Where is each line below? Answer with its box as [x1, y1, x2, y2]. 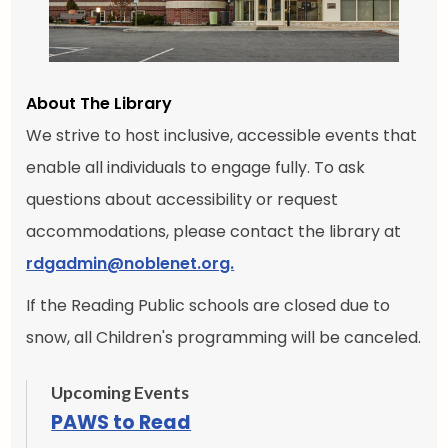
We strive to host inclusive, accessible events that [26, 123, 418, 147]
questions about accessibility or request [26, 187, 339, 211]
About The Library [26, 91, 173, 115]
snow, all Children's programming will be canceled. [26, 325, 422, 349]
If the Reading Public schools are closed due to [26, 293, 391, 317]
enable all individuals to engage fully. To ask [26, 155, 366, 179]
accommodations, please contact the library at [26, 219, 402, 243]
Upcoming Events [51, 381, 190, 403]
